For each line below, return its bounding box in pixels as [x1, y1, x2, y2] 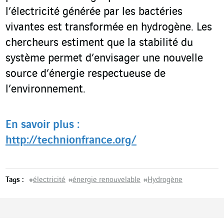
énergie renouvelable [72, 176, 140, 184]
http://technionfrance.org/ [5, 134, 136, 147]
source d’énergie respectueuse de [5, 68, 165, 80]
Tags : [5, 176, 24, 184]
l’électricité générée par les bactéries [5, 6, 182, 18]
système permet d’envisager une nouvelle [5, 52, 203, 65]
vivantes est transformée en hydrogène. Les [5, 21, 212, 34]
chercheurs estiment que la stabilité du [5, 37, 193, 49]
